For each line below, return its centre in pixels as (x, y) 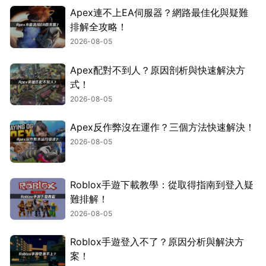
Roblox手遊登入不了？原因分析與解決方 (157, 242)
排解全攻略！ (99, 27)
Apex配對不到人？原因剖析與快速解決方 (158, 70)
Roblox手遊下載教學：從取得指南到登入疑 (162, 184)
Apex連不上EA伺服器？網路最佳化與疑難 (159, 13)
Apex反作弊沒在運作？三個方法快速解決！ (162, 127)
